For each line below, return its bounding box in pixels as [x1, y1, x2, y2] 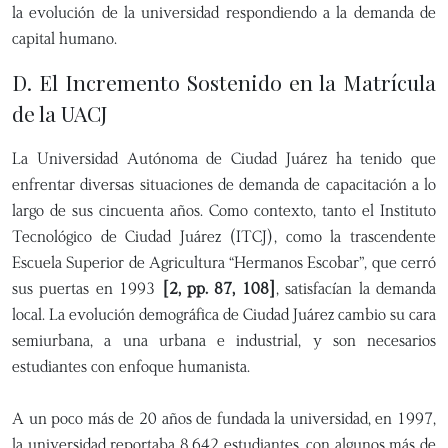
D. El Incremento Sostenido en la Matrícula [12, 68, 436, 97]
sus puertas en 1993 [12, 278, 162, 299]
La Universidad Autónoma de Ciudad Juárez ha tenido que [12, 148, 436, 169]
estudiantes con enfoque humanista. [12, 356, 250, 377]
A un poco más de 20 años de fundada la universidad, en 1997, [12, 408, 436, 429]
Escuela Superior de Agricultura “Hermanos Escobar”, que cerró [12, 252, 436, 273]
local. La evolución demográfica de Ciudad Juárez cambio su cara [12, 304, 436, 325]
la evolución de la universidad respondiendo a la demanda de [12, 2, 436, 23]
